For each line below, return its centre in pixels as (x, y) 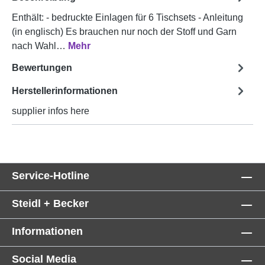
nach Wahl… (40, 46)
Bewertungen (42, 67)
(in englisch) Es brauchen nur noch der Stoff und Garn (124, 32)
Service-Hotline (51, 176)
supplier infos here (51, 111)
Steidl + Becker (50, 204)
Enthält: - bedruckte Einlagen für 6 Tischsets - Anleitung (127, 18)
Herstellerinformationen (65, 91)
